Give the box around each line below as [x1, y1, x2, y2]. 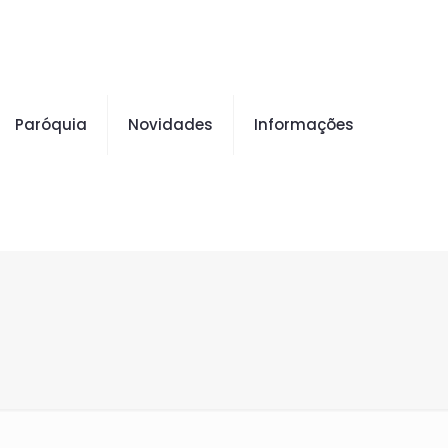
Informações [254, 114, 354, 135]
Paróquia [15, 114, 87, 135]
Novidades [128, 114, 213, 135]
